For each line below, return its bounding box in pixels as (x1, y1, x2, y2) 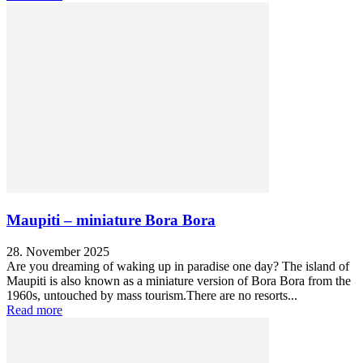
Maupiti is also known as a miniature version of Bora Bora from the (6, 273, 351, 288)
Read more (6, 302, 62, 317)
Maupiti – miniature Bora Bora (6, 211, 216, 229)
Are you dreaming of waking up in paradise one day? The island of (6, 258, 349, 273)
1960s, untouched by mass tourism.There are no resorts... (6, 288, 297, 302)
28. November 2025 (6, 244, 109, 258)
